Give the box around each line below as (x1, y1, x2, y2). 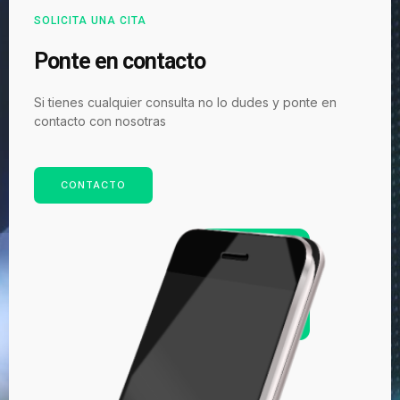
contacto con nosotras (34, 112, 166, 129)
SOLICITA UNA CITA (34, 13, 146, 27)
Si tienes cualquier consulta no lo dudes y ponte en (34, 94, 337, 110)
